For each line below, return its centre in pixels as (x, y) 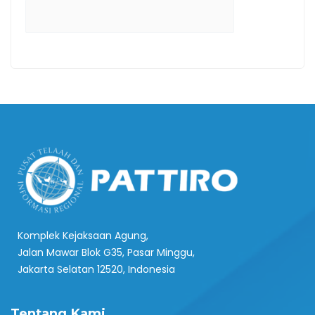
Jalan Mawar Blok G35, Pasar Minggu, (106, 253)
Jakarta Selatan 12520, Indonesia (96, 270)
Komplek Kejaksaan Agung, (83, 236)
